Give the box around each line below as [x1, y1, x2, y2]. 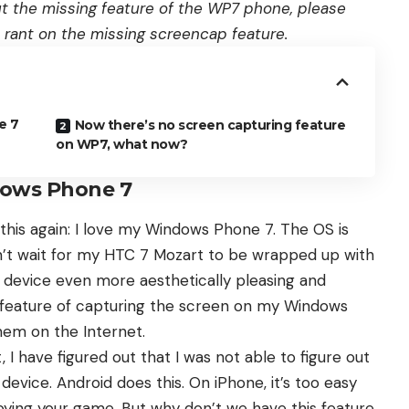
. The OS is [273, 219, 349, 240]
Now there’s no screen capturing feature [74, 117, 346, 134]
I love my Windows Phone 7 [75, 219, 273, 240]
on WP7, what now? [56, 136, 188, 153]
